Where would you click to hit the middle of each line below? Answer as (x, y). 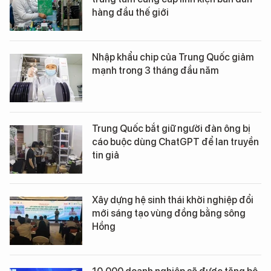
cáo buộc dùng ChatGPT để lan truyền (175, 142)
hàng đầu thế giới (130, 13)
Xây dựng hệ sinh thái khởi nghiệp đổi (173, 200)
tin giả (106, 155)
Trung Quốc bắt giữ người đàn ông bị (171, 129)
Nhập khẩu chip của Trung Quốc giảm (173, 57)
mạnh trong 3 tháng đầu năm (155, 71)
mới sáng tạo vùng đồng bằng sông (169, 214)
